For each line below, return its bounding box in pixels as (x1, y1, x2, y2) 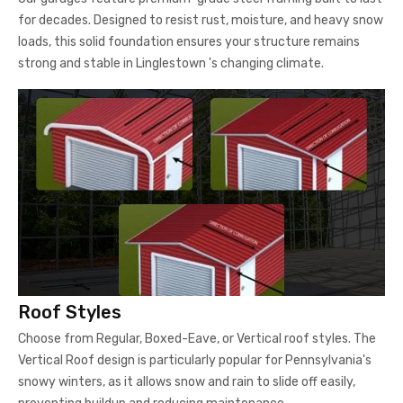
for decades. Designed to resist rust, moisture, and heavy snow (18, 13, 383, 29)
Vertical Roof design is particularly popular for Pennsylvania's (18, 352, 372, 368)
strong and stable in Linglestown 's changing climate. (18, 56, 324, 72)
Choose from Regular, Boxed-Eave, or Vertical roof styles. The (18, 330, 376, 346)
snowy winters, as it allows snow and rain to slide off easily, (18, 373, 355, 390)
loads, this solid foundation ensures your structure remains (18, 34, 360, 50)
